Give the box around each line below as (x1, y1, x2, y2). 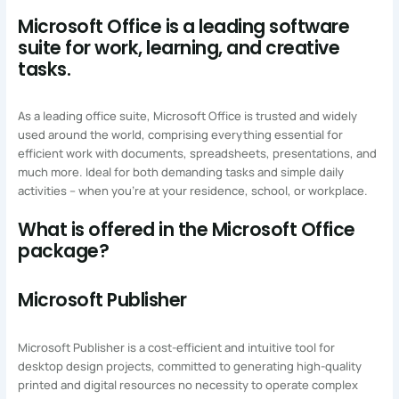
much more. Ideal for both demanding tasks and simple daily (18, 164, 345, 181)
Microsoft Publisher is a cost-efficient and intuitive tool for (18, 338, 336, 355)
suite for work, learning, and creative (18, 35, 340, 61)
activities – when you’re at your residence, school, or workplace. (18, 183, 369, 199)
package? (18, 239, 110, 265)
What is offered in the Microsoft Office (18, 217, 355, 243)
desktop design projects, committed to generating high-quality (18, 357, 362, 374)
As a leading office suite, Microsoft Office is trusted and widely (18, 108, 358, 125)
